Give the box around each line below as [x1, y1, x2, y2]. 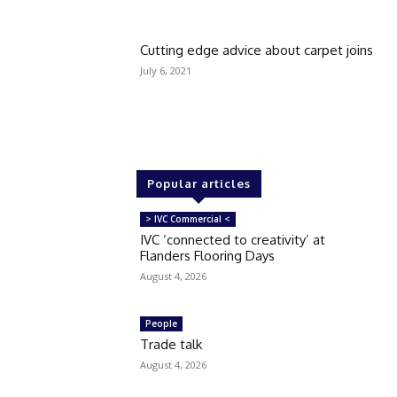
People [145, 316, 178, 330]
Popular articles [146, 176, 251, 191]
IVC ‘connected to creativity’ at [140, 231, 326, 248]
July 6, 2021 [140, 64, 192, 78]
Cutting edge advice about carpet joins [140, 42, 374, 59]
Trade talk [140, 335, 203, 353]
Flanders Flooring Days [140, 247, 276, 264]
